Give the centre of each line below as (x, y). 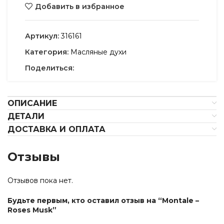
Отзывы (34, 157)
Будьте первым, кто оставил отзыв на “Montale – (103, 200)
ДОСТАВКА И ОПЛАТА (56, 129)
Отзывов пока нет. (40, 180)
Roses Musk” (32, 210)
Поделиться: (49, 68)
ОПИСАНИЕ (32, 103)
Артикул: (43, 36)
